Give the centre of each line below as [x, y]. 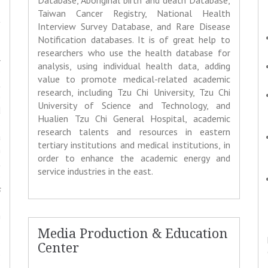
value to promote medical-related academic [134, 79]
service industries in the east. [96, 171]
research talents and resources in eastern [134, 132]
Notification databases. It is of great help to [134, 40]
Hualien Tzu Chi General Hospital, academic [134, 119]
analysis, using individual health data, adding [134, 66]
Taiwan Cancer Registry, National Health [134, 13]
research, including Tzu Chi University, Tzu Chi [134, 92]
